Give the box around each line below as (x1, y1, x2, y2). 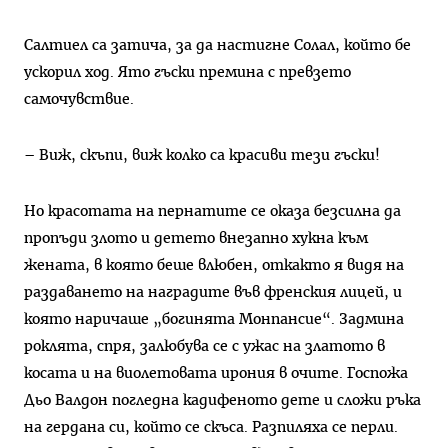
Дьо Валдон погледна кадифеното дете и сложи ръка (24, 392, 421, 408)
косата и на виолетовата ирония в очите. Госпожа (24, 365, 408, 381)
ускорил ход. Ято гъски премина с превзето (24, 65, 351, 81)
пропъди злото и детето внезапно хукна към (24, 230, 368, 246)
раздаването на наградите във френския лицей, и (24, 284, 402, 300)
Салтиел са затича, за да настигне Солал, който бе (24, 38, 411, 54)
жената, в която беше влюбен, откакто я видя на (24, 257, 404, 273)
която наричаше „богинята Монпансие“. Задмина (24, 311, 404, 327)
